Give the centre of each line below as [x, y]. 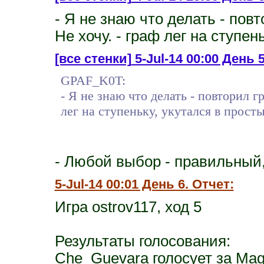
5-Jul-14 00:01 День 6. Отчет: [144, 184]
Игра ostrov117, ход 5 [128, 207]
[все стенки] [93, 58]
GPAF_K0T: [93, 80]
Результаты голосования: [142, 241]
